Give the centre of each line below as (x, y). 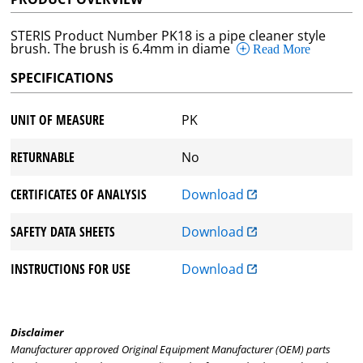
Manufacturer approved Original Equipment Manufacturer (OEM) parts (171, 350)
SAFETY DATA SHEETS (63, 232)
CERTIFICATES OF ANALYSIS (79, 195)
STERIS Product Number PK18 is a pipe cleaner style (169, 36)
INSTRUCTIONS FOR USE (71, 269)
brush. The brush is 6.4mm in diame (121, 49)
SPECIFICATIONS (62, 78)
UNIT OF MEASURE (58, 120)
